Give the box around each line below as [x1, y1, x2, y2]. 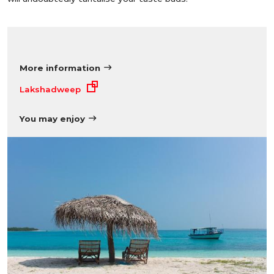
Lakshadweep [20, 84, 81, 94]
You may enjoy [20, 113, 85, 124]
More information [20, 62, 100, 73]
